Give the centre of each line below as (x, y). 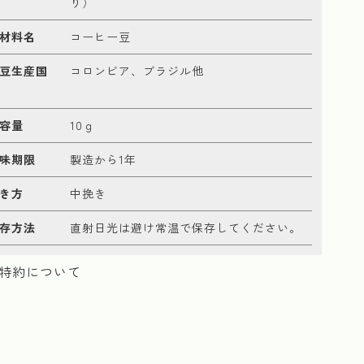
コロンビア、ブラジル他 (137, 70)
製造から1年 (103, 159)
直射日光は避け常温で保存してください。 (186, 227)
